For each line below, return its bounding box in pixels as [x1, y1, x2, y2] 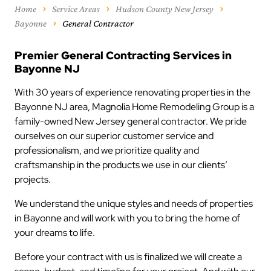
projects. [15, 173, 53, 186]
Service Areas [52, 4, 100, 14]
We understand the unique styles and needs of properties [15, 197, 253, 210]
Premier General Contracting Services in [15, 48, 232, 62]
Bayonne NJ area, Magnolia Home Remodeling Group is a [15, 100, 254, 113]
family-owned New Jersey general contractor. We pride [15, 115, 247, 128]
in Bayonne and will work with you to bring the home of [15, 212, 240, 224]
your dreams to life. [15, 226, 97, 239]
